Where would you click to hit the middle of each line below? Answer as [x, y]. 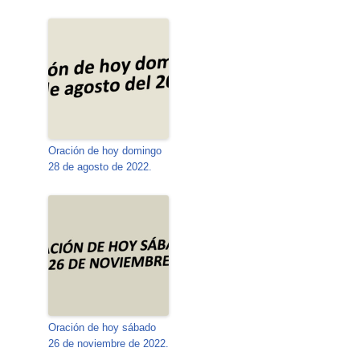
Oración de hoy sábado [102, 327]
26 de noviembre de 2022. [109, 343]
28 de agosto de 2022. [100, 166]
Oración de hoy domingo [105, 150]
